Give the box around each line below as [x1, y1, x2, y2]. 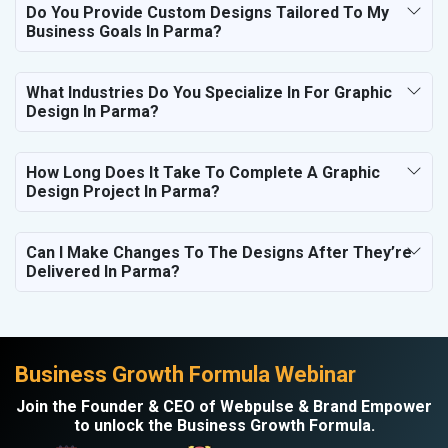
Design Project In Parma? [26, 181, 220, 201]
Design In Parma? [26, 101, 159, 121]
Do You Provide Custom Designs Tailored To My [26, 2, 389, 22]
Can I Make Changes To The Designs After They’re [26, 242, 412, 262]
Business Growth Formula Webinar [15, 361, 356, 387]
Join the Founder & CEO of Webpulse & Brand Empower [16, 396, 432, 416]
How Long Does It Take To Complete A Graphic [26, 162, 380, 182]
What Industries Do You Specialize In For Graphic [26, 82, 392, 102]
